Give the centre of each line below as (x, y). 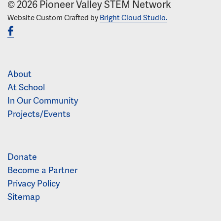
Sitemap (24, 197)
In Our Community (43, 100)
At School (26, 87)
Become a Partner (42, 170)
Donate (22, 157)
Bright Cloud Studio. (133, 18)
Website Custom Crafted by (54, 18)
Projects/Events (39, 114)
